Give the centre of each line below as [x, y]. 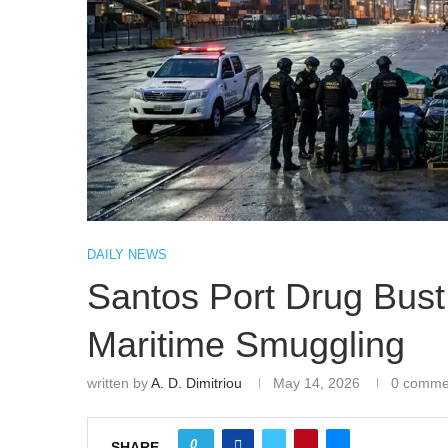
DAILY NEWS [127, 255]
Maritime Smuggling [246, 345]
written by [119, 383]
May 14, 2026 [316, 383]
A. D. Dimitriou [196, 383]
